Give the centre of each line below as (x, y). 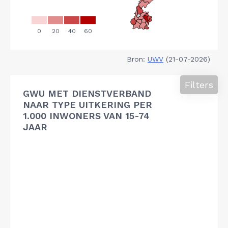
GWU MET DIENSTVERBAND (87, 93)
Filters (199, 84)
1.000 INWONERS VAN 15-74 (86, 116)
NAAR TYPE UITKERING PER (88, 104)
